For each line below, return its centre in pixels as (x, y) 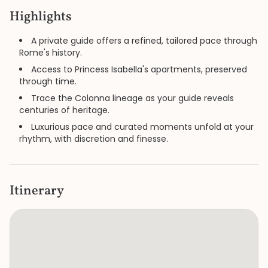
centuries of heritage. (64, 110)
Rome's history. (51, 53)
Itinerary (37, 191)
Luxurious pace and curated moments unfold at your (142, 127)
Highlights (41, 17)
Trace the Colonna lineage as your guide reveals (133, 98)
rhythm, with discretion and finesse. (94, 139)
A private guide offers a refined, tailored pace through (144, 41)
